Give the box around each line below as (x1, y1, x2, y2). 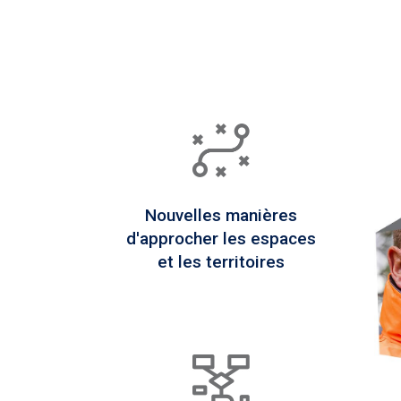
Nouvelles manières (144, 204, 297, 226)
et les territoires (157, 251, 285, 272)
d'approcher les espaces (125, 227, 316, 249)
